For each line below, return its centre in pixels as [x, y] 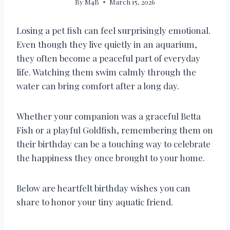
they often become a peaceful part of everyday [108, 58]
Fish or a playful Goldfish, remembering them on [115, 130]
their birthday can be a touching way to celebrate [113, 144]
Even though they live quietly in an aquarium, [107, 44]
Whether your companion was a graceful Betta [109, 116]
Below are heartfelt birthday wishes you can [103, 188]
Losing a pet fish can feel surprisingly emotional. [113, 31]
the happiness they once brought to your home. [111, 158]
